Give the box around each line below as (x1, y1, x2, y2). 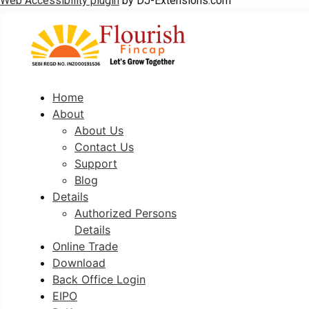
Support (74, 156, 117, 170)
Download (52, 255, 106, 270)
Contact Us (74, 139, 134, 154)
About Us (74, 123, 123, 137)
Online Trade (52, 239, 118, 253)
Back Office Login (52, 272, 146, 286)
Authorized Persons (74, 206, 177, 220)
